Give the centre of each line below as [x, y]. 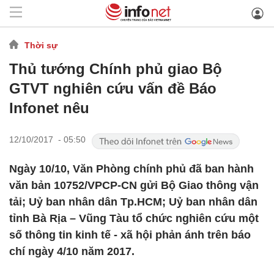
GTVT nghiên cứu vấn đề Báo [113, 88]
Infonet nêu [49, 108]
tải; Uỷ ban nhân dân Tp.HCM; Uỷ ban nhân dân [133, 202]
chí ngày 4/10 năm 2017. [72, 251]
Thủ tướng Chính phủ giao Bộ [116, 69]
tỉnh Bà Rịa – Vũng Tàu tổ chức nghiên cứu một [134, 218]
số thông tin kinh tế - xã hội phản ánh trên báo [130, 235]
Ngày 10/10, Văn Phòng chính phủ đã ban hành [131, 169]
